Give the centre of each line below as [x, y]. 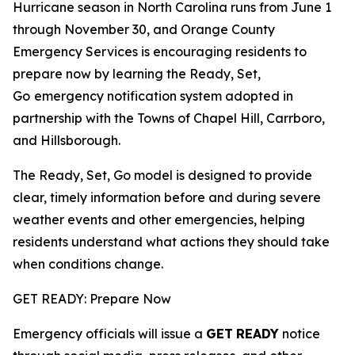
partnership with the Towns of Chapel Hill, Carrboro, [169, 118]
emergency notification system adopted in [164, 96]
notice [300, 334]
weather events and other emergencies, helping [159, 219]
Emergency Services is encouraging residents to [160, 52]
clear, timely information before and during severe [167, 197]
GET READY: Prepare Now [92, 299]
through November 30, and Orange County [144, 29]
